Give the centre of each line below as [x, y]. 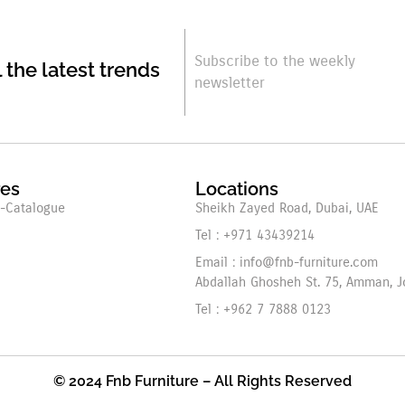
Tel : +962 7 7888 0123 [264, 309]
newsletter [229, 83]
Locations [237, 189]
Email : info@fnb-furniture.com [287, 262]
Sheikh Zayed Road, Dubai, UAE [287, 208]
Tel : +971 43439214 [255, 235]
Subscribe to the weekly [274, 61]
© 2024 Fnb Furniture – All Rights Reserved [202, 381]
